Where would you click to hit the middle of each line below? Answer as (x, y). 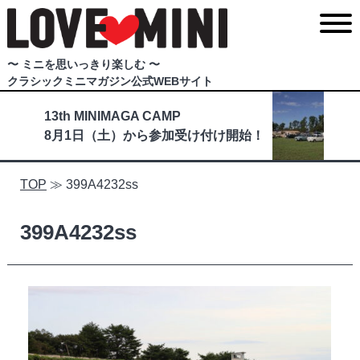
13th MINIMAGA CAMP (112, 116)
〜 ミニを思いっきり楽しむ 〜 (83, 65)
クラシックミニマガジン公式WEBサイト (110, 82)
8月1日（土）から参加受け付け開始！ (154, 135)
